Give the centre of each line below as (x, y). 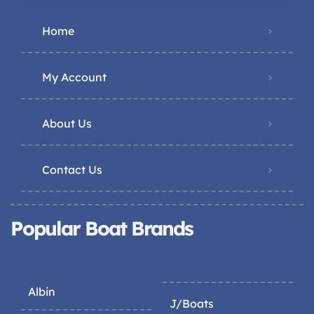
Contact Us (72, 170)
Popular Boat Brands (102, 228)
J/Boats (192, 304)
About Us (67, 124)
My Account (74, 77)
